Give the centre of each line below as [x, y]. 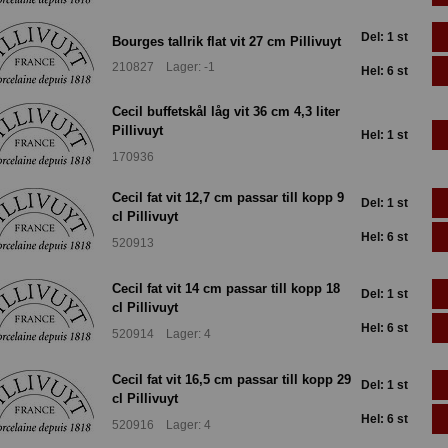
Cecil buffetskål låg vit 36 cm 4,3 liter [226, 112]
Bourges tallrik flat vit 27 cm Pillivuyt [226, 41]
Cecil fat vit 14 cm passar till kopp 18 [226, 289]
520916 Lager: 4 [161, 424]
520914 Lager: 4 [161, 333]
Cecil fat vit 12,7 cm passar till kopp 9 [228, 198]
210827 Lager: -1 [163, 67]
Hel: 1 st [384, 134]
